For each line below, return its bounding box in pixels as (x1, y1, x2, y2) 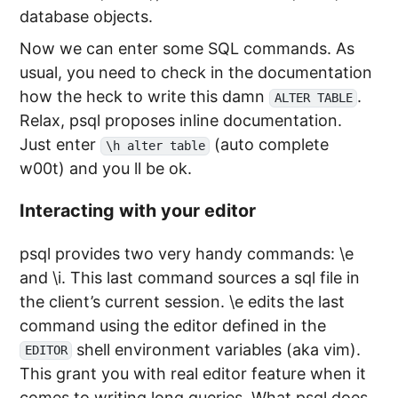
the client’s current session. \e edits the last (20, 291, 346, 311)
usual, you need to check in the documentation (20, 63, 373, 83)
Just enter (20, 135, 101, 155)
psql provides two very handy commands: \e (20, 243, 354, 263)
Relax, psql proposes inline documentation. (20, 111, 343, 131)
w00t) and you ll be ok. (20, 159, 193, 179)
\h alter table (105, 139, 205, 154)
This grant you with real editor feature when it (20, 363, 367, 383)
